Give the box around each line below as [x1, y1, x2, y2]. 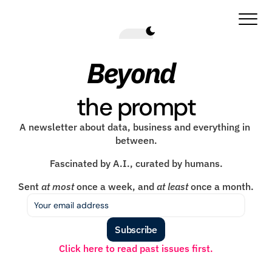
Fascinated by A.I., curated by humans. [49, 157, 223, 169]
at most [41, 180, 74, 192]
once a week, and [74, 180, 157, 192]
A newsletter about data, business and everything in [19, 121, 250, 133]
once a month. [188, 180, 254, 192]
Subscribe [115, 223, 157, 236]
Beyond [87, 55, 175, 91]
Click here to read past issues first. [59, 242, 213, 254]
